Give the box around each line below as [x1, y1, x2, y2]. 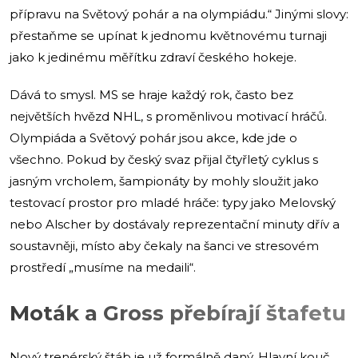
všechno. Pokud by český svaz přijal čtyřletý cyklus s [10, 151, 318, 167]
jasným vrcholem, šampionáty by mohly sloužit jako [10, 173, 319, 189]
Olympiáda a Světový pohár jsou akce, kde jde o [10, 129, 297, 145]
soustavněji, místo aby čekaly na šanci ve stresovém [10, 237, 319, 253]
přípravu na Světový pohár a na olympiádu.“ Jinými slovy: [10, 6, 348, 22]
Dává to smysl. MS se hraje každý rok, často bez [10, 86, 293, 102]
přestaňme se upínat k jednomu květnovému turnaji [10, 27, 327, 43]
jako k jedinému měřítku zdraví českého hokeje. [10, 49, 296, 65]
